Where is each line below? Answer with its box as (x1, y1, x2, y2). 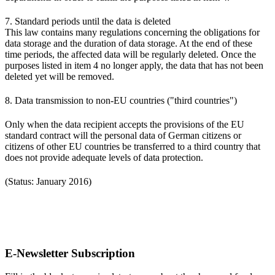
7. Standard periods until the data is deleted (5, 15, 171, 26)
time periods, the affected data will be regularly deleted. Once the (5, 48, 256, 60)
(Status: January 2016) (5, 176, 91, 187)
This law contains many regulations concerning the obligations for (5, 26, 260, 37)
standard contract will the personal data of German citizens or (5, 130, 241, 141)
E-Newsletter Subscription (5, 246, 135, 260)
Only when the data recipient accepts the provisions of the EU (5, 118, 244, 130)
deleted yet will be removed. (5, 71, 117, 82)
